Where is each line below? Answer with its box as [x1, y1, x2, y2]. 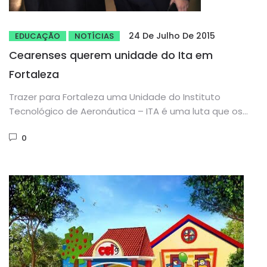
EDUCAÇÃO [15, 30, 60, 42]
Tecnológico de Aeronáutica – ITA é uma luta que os [9, 105, 243, 118]
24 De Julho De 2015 [129, 30, 215, 42]
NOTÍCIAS [74, 30, 114, 42]
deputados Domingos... [9, 119, 111, 132]
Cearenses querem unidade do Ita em [9, 48, 213, 63]
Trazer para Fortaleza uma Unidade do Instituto [9, 91, 221, 104]
